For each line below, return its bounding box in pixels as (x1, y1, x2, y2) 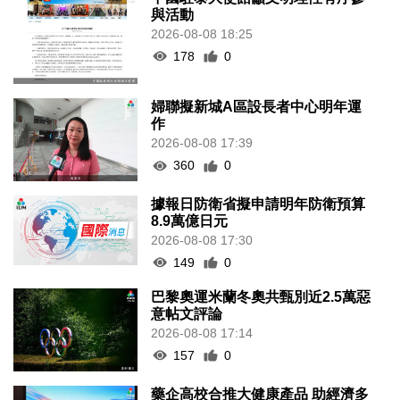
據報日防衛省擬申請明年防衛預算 (151, 196, 366, 212)
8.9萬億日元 (151, 212, 229, 229)
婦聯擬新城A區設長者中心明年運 (151, 99, 362, 115)
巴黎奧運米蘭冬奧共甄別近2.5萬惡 (151, 288, 371, 304)
